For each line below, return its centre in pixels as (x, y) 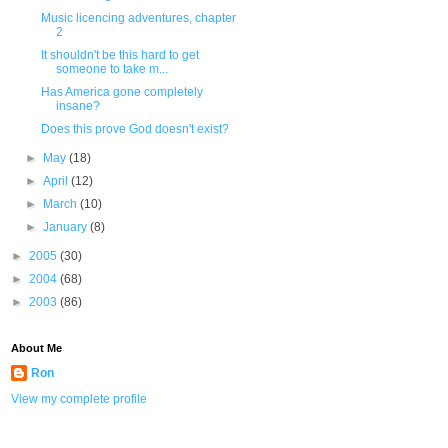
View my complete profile (79, 399)
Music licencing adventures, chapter (138, 18)
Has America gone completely (121, 92)
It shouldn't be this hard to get (119, 55)
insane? (77, 106)
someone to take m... (111, 69)
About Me (36, 348)
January (67, 227)
